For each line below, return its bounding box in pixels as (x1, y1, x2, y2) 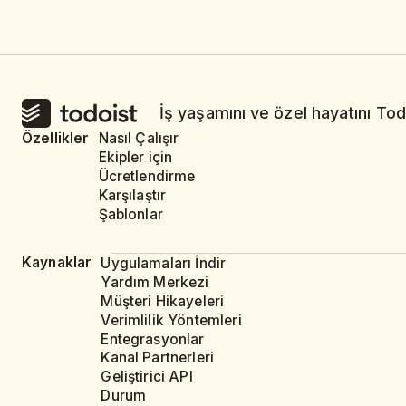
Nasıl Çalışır (98, 130, 179, 148)
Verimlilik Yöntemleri (101, 311, 242, 329)
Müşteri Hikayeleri (101, 292, 225, 310)
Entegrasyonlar (101, 330, 205, 348)
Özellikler (22, 129, 90, 147)
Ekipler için (98, 149, 173, 167)
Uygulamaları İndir (101, 254, 227, 272)
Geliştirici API (101, 368, 193, 386)
